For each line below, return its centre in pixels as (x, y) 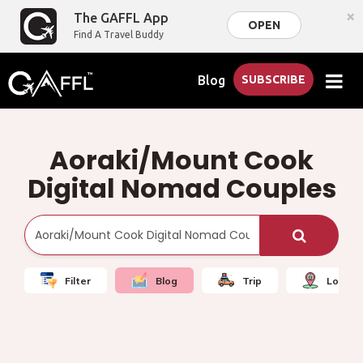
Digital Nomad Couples (181, 188)
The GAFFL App (122, 18)
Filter (78, 280)
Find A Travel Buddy (119, 34)
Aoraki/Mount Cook (181, 160)
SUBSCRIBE (274, 79)
